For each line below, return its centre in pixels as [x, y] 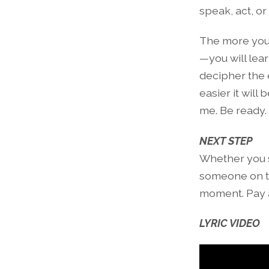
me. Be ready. [233, 110]
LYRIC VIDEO [230, 223]
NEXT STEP [226, 141]
